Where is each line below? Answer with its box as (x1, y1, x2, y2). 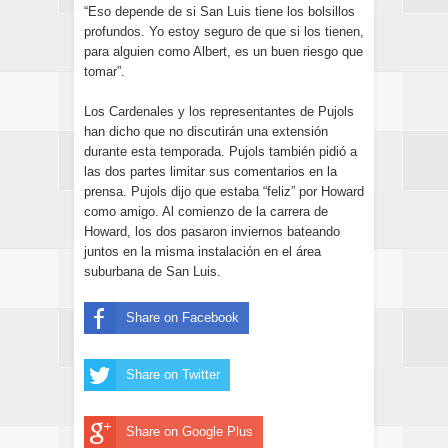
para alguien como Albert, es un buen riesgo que (84, 44, 363, 59)
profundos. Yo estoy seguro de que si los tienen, (84, 24, 364, 39)
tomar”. (84, 64, 125, 79)
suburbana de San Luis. (84, 264, 221, 279)
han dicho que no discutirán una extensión (84, 124, 328, 139)
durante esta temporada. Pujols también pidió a (84, 144, 357, 159)
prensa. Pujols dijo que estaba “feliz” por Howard (84, 184, 364, 199)
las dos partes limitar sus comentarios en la (84, 164, 337, 179)
